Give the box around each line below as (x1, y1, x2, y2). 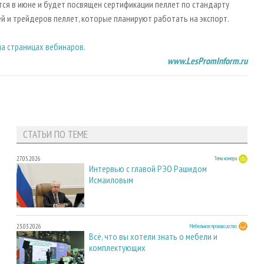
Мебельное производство (190, 222, 237, 230)
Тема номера (214, 154, 237, 163)
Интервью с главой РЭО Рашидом (89, 163, 207, 175)
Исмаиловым (89, 174, 133, 186)
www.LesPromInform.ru (167, 55, 247, 67)
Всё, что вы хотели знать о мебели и (89, 230, 217, 242)
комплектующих (89, 241, 146, 253)
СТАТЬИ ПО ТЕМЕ (22, 127, 88, 141)
